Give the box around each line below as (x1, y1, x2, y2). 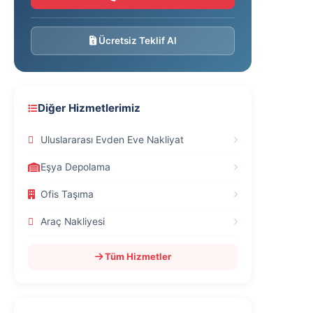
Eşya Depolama (41, 161, 110, 173)
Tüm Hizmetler (102, 251, 171, 262)
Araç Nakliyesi (41, 216, 105, 227)
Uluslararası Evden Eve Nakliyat (41, 134, 184, 145)
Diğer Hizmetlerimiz (38, 101, 140, 115)
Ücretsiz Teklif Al (96, 35, 177, 46)
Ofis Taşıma (41, 189, 94, 200)
